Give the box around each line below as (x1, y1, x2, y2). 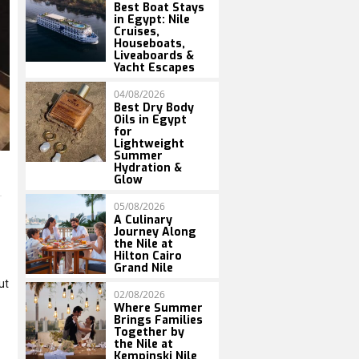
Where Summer (114, 301, 203, 316)
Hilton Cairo (114, 248, 182, 264)
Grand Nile (114, 260, 173, 276)
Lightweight (114, 136, 184, 151)
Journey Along (114, 224, 196, 240)
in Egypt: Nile (114, 12, 190, 27)
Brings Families (114, 313, 203, 328)
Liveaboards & (114, 48, 194, 63)
